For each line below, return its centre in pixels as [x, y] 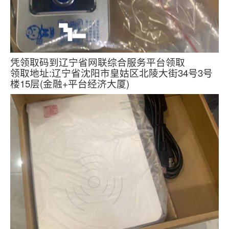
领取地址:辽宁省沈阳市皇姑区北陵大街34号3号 [111, 72]
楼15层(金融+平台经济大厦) [70, 83]
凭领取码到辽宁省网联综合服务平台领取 [98, 62]
